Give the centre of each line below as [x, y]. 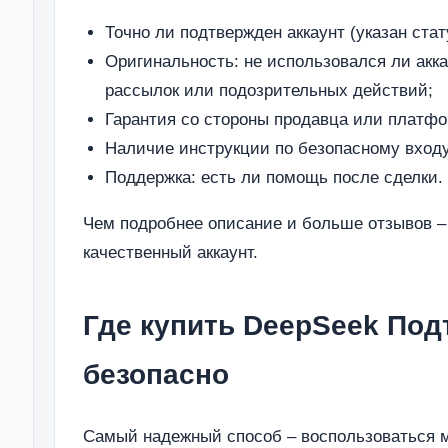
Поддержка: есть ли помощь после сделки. [274, 177]
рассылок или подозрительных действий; [269, 90]
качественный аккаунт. [170, 252]
